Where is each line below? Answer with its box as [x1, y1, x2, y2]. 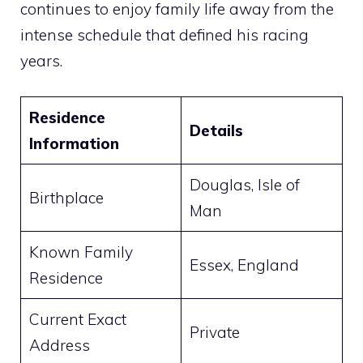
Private [189, 322, 240, 343]
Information [28, 134, 119, 154]
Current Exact [28, 310, 126, 330]
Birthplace [28, 188, 104, 208]
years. [20, 50, 62, 70]
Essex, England [189, 255, 299, 275]
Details [189, 121, 243, 141]
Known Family [28, 242, 133, 263]
